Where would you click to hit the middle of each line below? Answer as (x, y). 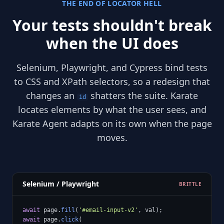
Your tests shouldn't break (112, 25)
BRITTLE (190, 184)
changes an (51, 95)
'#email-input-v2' (108, 210)
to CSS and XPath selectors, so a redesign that (112, 81)
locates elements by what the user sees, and (112, 109)
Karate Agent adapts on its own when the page (112, 123)
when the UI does (112, 43)
